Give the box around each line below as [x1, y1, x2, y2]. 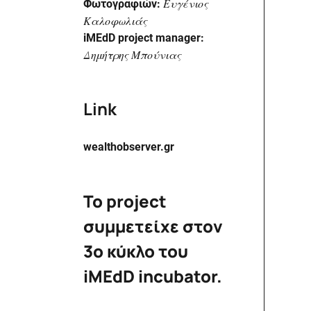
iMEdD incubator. [83, 264, 222, 287]
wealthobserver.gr [83, 140, 174, 153]
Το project [83, 189, 167, 212]
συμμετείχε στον [83, 214, 223, 237]
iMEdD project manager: [83, 31, 204, 44]
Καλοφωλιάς [83, 12, 147, 28]
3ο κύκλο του [83, 239, 188, 262]
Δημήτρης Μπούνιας [83, 47, 181, 62]
